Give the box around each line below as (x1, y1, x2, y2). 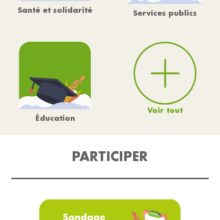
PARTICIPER (72, 148, 148, 165)
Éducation (35, 113, 75, 123)
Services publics (133, 8, 197, 18)
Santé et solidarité (18, 5, 92, 15)
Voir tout (147, 105, 183, 115)
